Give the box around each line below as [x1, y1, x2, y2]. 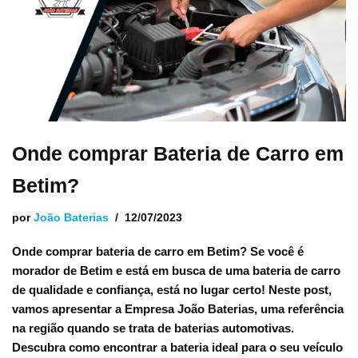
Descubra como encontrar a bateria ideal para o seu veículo [12, 340, 343, 354]
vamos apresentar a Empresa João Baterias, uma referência [12, 302, 344, 316]
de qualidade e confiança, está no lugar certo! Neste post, [12, 283, 332, 296]
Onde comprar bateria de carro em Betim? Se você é [12, 245, 304, 258]
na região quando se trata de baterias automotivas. [12, 321, 294, 335]
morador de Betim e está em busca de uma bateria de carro [12, 264, 340, 277]
